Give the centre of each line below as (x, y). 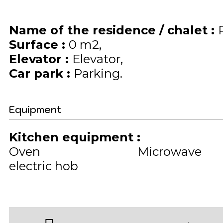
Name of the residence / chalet (110, 30)
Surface (35, 45)
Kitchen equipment (73, 137)
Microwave (169, 152)
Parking (97, 74)
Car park (38, 74)
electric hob (44, 166)
